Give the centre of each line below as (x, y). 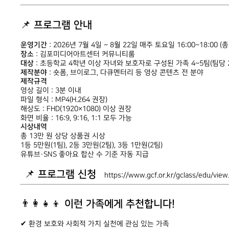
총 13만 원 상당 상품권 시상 (63, 136)
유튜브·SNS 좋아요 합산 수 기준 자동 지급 (85, 154)
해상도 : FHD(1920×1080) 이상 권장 (76, 109)
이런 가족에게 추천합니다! (120, 204)
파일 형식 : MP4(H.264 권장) (64, 99)
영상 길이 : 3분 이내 (51, 90)
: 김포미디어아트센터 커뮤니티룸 (84, 54)
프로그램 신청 (67, 174)
